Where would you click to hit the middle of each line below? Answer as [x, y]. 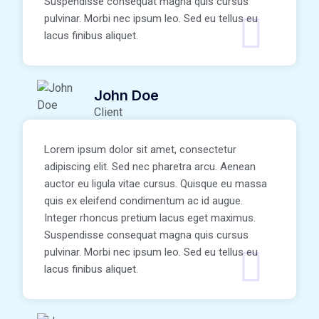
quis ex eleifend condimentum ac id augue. [143, 201]
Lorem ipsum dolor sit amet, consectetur [140, 150]
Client [108, 113]
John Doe [126, 96]
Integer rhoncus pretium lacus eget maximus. [150, 218]
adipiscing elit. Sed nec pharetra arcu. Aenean [150, 167]
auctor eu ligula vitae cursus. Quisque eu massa [156, 184]
